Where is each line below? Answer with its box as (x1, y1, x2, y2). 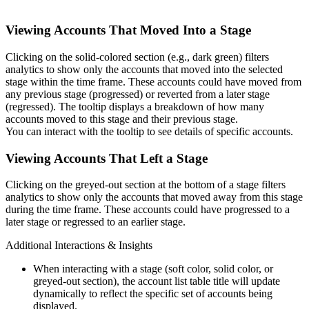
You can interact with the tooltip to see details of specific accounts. (6, 125, 293, 137)
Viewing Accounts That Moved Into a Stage (6, 23, 251, 38)
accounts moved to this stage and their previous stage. (6, 112, 238, 125)
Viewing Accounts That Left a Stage (6, 150, 208, 166)
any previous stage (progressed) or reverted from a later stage (6, 88, 270, 100)
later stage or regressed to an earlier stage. (6, 216, 186, 228)
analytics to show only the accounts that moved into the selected (6, 63, 283, 75)
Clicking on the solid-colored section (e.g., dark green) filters (6, 50, 269, 63)
